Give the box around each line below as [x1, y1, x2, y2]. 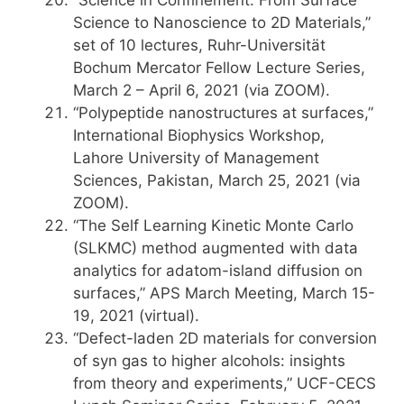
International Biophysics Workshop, [73, 126, 325, 144]
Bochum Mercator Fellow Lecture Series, [73, 59, 365, 77]
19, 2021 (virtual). [73, 307, 199, 325]
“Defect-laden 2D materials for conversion [73, 329, 377, 347]
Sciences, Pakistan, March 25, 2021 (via [73, 171, 361, 189]
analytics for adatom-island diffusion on [73, 262, 363, 280]
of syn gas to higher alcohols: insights [73, 352, 345, 370]
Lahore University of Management [73, 149, 319, 167]
